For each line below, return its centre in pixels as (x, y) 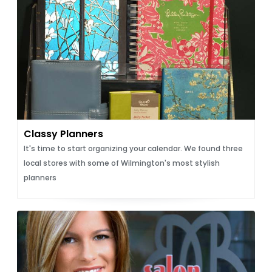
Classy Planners (63, 134)
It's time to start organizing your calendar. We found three (133, 148)
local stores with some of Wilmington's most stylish (121, 163)
